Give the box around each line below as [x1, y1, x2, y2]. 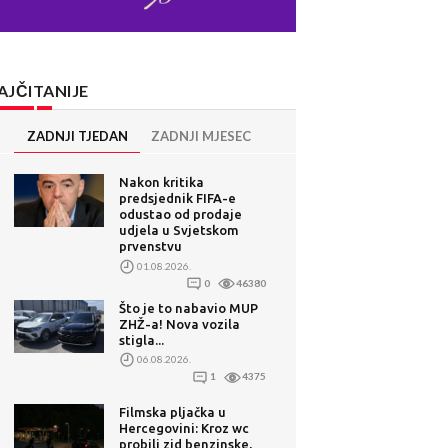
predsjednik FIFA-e [119, 191, 237, 206]
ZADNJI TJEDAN [26, 128, 128, 145]
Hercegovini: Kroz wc [119, 420, 250, 435]
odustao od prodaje [119, 207, 243, 222]
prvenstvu [119, 239, 183, 254]
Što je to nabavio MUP [119, 300, 259, 315]
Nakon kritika [119, 175, 205, 190]
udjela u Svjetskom [119, 223, 240, 238]
